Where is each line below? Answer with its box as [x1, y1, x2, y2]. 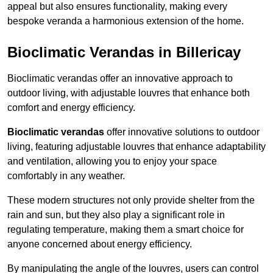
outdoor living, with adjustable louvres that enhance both [7, 88, 250, 99]
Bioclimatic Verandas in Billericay [7, 44, 241, 61]
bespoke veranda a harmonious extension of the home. [7, 16, 244, 27]
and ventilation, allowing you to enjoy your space [7, 156, 217, 167]
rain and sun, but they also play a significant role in [7, 210, 225, 221]
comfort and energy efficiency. [7, 102, 135, 113]
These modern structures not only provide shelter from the [7, 195, 255, 206]
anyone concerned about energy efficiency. [7, 239, 192, 250]
